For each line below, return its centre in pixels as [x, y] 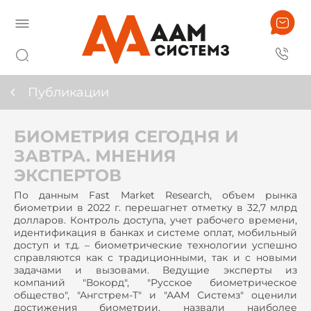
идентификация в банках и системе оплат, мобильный [155, 233]
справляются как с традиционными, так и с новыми [155, 258]
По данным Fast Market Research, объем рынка [155, 195]
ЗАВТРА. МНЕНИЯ [95, 156]
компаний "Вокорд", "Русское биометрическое [155, 283]
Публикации [68, 92]
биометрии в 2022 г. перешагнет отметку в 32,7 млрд [155, 208]
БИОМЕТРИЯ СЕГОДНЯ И [126, 136]
